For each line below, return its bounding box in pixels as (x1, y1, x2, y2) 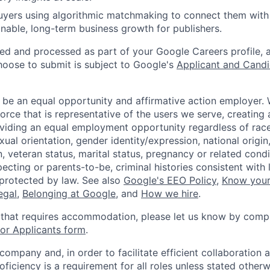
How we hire (141, 187, 198, 200)
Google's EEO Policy (124, 174, 216, 187)
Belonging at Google (22, 187, 116, 200)
